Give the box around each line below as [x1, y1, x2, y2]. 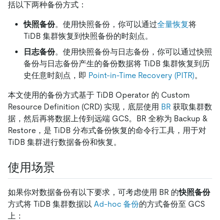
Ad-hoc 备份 [94, 199, 139, 209]
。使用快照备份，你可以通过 [55, 19, 157, 29]
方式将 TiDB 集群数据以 [8, 199, 94, 209]
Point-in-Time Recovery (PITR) [88, 70, 194, 80]
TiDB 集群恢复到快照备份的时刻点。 [24, 31, 153, 41]
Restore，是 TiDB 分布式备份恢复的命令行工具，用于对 [8, 125, 206, 135]
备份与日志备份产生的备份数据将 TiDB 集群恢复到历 [24, 58, 210, 68]
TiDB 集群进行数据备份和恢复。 [8, 137, 121, 147]
